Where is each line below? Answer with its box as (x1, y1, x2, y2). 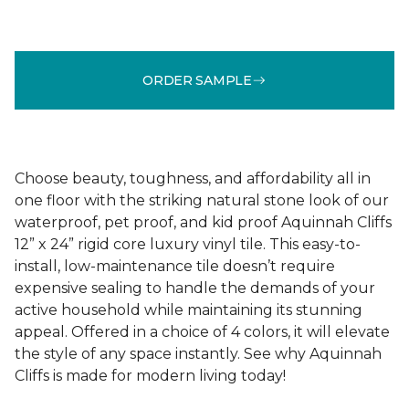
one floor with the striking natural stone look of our (15, 192, 389, 209)
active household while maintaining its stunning (15, 301, 362, 319)
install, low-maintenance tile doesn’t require (15, 257, 335, 275)
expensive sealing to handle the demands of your (15, 279, 375, 297)
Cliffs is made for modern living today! (15, 367, 286, 384)
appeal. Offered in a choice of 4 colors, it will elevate (15, 323, 390, 341)
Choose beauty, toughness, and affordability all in (15, 170, 371, 187)
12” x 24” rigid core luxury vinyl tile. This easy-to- (15, 236, 361, 253)
